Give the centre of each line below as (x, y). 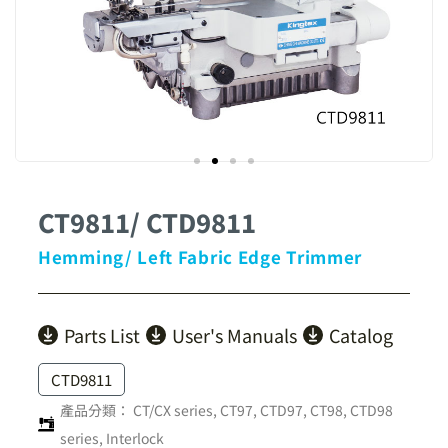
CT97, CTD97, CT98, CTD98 (306, 410)
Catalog (361, 335)
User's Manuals (234, 335)
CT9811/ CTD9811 (147, 222)
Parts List (102, 335)
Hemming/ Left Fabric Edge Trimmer (200, 256)
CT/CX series (173, 410)
